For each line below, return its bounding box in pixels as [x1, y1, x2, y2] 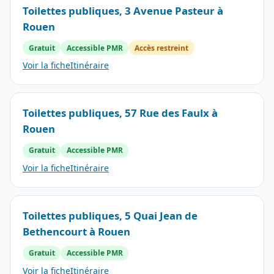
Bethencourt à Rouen [23, 224, 130, 239]
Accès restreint [134, 42, 188, 53]
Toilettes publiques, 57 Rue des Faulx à [23, 106, 218, 120]
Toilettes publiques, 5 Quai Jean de [23, 209, 198, 223]
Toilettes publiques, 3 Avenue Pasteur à [23, 3, 223, 18]
